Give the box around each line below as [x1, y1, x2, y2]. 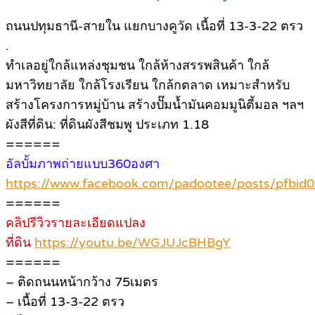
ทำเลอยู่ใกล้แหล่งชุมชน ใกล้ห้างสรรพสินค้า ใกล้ [6, 57, 269, 73]
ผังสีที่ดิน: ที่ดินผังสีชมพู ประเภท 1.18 [6, 116, 209, 132]
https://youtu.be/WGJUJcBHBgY [34, 234, 231, 250]
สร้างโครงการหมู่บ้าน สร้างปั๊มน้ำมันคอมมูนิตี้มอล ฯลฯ [6, 96, 304, 112]
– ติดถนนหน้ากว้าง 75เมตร [6, 274, 158, 290]
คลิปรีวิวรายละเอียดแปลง [6, 214, 146, 231]
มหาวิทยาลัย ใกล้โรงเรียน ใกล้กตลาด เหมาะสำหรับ [6, 77, 290, 93]
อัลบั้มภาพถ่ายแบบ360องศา [6, 155, 160, 172]
